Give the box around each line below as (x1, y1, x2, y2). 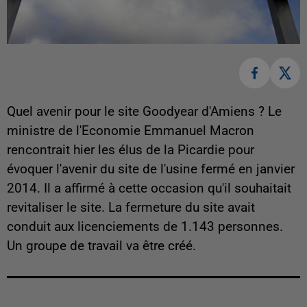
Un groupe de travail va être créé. (7, 238, 196, 254)
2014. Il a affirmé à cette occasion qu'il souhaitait (7, 180, 291, 196)
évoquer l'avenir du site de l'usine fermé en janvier (7, 161, 295, 177)
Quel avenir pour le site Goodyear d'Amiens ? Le (7, 103, 282, 119)
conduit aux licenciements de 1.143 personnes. (7, 219, 283, 234)
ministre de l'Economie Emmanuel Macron (7, 123, 254, 138)
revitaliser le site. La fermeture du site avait (7, 199, 255, 215)
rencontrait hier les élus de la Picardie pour (7, 142, 254, 158)
